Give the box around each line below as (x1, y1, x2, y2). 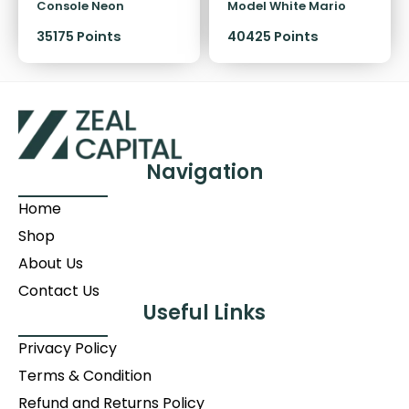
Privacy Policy (18, 338, 117, 360)
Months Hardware (227, 35, 342, 53)
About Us (18, 252, 83, 274)
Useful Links (143, 298, 266, 327)
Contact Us (18, 279, 100, 301)
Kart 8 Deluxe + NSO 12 (227, 16, 367, 34)
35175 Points (37, 26, 121, 46)
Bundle (227, 54, 271, 72)
